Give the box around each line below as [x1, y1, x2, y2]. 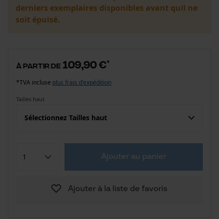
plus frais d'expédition [52, 78, 111, 87]
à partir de [16, 61, 61, 69]
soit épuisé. [16, 14, 60, 25]
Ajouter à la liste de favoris [67, 185, 167, 193]
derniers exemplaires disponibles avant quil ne [16, 2, 197, 13]
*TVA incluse [16, 78, 52, 87]
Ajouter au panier [101, 153, 166, 161]
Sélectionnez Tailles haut [24, 113, 107, 122]
